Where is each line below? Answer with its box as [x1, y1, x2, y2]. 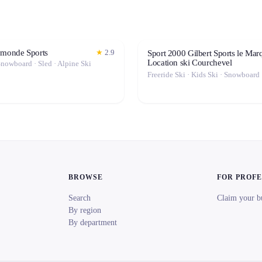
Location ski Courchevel [147, 58, 232, 67]
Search [68, 194, 91, 202]
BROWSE [68, 173, 103, 181]
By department [68, 218, 117, 227]
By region [68, 206, 101, 215]
